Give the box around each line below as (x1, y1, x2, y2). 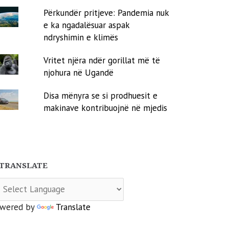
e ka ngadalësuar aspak (43, 19, 130, 31)
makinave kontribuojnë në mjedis (43, 102, 168, 113)
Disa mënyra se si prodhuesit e (43, 89, 158, 101)
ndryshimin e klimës (43, 31, 119, 43)
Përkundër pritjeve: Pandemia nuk (43, 7, 169, 18)
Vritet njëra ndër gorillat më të (43, 54, 161, 66)
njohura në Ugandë (43, 66, 114, 78)
